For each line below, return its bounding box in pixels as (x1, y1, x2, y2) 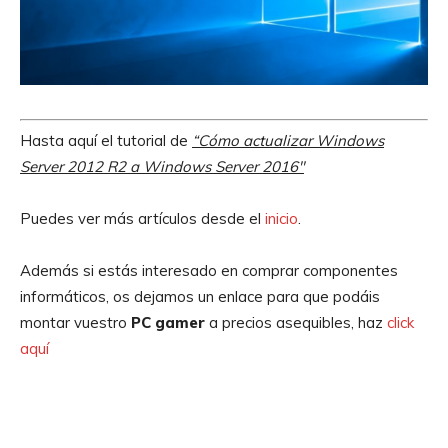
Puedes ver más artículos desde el (20, 209, 265, 229)
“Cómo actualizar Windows (192, 131, 384, 151)
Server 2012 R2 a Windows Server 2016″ (20, 157, 304, 177)
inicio (265, 209, 298, 229)
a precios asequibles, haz (209, 313, 387, 333)
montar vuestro (20, 313, 131, 333)
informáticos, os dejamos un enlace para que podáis (20, 287, 380, 307)
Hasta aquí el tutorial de (20, 131, 188, 151)
